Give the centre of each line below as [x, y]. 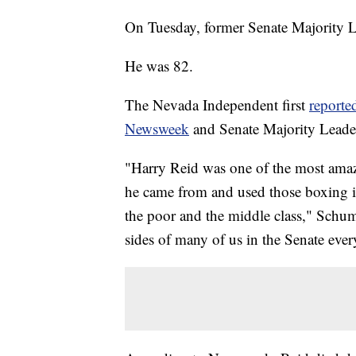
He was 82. [159, 66]
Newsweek [157, 129]
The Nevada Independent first [217, 105]
